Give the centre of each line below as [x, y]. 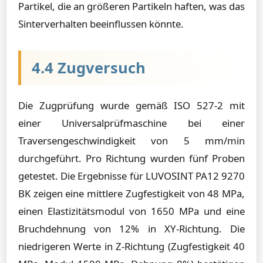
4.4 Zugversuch [89, 68]
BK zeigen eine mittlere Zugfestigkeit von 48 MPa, [131, 193]
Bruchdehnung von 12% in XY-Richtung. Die [131, 229]
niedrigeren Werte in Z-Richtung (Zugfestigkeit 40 [131, 246]
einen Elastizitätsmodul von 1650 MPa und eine [131, 211]
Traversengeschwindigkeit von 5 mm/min [131, 141]
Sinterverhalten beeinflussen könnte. [101, 24]
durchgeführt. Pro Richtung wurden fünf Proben [131, 158]
